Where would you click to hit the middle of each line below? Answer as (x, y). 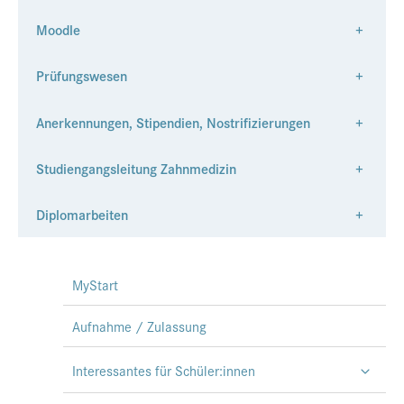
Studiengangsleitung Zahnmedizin (136, 168)
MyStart (95, 285)
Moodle (58, 30)
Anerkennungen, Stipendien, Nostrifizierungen (173, 122)
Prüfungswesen (82, 76)
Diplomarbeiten (82, 214)
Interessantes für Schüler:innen (164, 370)
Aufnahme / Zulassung (139, 326)
